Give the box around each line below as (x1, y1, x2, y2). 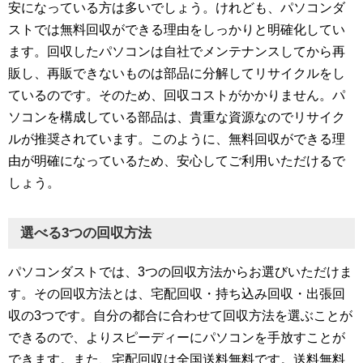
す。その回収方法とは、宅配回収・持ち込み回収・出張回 (8, 287, 345, 301)
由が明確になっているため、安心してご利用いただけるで (8, 154, 345, 169)
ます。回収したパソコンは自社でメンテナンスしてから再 (8, 45, 345, 59)
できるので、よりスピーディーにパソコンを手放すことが (8, 331, 345, 345)
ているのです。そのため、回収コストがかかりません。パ (8, 88, 345, 103)
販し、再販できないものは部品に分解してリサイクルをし (8, 66, 345, 81)
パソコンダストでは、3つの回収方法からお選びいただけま (8, 265, 352, 280)
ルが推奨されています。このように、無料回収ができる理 (8, 132, 345, 147)
